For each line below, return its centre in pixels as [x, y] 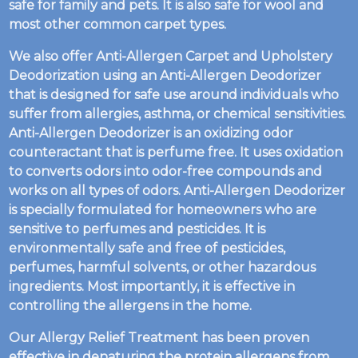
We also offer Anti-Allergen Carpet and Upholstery [171, 56]
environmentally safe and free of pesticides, [147, 248]
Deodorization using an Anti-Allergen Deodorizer [165, 76]
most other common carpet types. [118, 24]
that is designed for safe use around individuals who [174, 95]
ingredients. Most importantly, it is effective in [152, 286]
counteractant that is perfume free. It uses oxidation [176, 152]
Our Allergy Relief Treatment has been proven [159, 338]
